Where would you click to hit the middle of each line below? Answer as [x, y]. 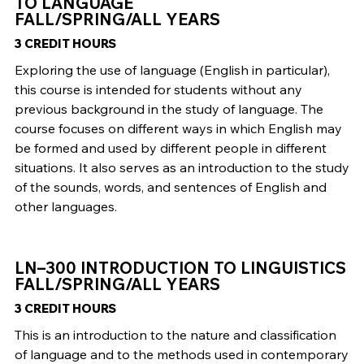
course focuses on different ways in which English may [178, 129]
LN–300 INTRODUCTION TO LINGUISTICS [180, 268]
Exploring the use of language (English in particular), [172, 70]
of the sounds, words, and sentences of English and [170, 187]
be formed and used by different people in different [170, 148]
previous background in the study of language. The [169, 109]
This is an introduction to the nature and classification [175, 335]
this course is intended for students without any [158, 90]
